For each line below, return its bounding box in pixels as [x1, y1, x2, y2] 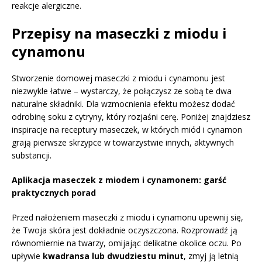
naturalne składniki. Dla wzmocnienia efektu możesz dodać [12, 98, 235, 109]
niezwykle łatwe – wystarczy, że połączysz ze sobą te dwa [12, 85, 232, 96]
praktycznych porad [12, 187, 96, 198]
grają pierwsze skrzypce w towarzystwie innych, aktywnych [12, 136, 234, 148]
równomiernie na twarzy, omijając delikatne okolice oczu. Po [12, 237, 242, 249]
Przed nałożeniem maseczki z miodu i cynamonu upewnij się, [12, 211, 243, 223]
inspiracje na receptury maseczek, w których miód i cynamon [12, 123, 242, 135]
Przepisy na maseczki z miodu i [12, 23, 227, 43]
